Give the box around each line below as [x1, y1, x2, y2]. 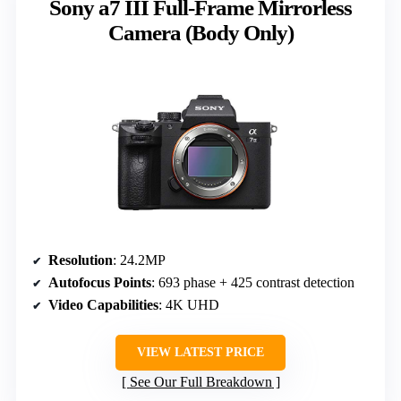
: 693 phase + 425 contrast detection [151, 275, 354, 291]
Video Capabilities [48, 297, 158, 313]
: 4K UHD [158, 297, 219, 313]
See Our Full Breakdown [129, 374, 272, 390]
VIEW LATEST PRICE [137, 346, 264, 360]
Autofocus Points [48, 275, 151, 291]
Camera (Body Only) [107, 21, 294, 46]
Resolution [48, 252, 113, 269]
